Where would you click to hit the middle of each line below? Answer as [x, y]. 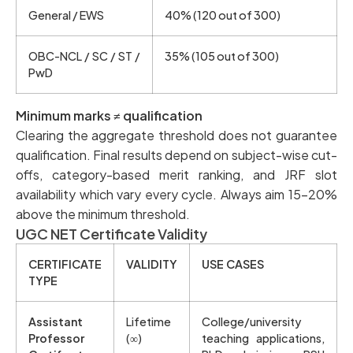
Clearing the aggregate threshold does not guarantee [176, 135]
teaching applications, [263, 338]
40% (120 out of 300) [223, 15]
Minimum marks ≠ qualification [109, 115]
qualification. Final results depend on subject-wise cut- [176, 154]
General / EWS [66, 15]
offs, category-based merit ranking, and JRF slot [176, 174]
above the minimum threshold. [103, 214]
